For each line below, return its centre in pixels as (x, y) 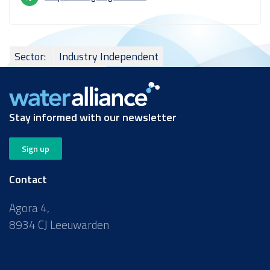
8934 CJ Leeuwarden (59, 224)
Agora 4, (29, 207)
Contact (28, 179)
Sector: (31, 56)
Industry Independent (109, 56)
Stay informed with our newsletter (93, 117)
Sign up (36, 148)
